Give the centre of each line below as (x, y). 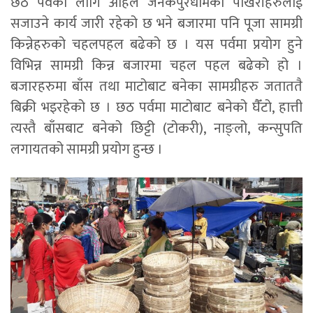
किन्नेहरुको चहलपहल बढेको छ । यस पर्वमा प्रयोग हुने (156, 45)
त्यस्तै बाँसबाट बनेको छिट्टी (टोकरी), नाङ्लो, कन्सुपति (156, 129)
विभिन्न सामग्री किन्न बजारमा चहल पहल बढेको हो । (156, 66)
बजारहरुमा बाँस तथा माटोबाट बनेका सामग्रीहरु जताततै (156, 87)
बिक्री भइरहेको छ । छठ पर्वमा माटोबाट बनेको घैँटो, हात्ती (156, 108)
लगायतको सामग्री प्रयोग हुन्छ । (87, 150)
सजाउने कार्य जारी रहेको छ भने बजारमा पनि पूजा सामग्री (156, 24)
